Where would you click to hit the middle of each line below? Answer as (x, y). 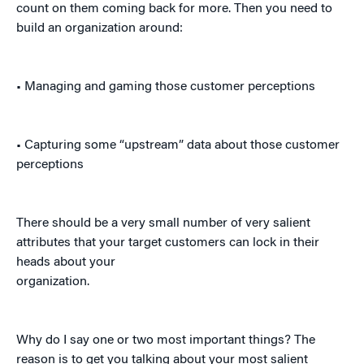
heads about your (66, 263)
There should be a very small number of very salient (163, 224)
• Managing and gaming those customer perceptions (166, 87)
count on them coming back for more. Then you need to (174, 9)
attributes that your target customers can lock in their (168, 243)
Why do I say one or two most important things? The (166, 341)
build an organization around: (100, 29)
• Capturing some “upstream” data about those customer (178, 146)
